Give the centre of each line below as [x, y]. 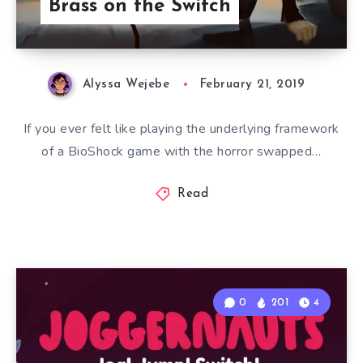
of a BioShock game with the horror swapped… [181, 152]
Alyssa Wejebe [126, 85]
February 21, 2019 [252, 85]
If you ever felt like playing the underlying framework [181, 129]
